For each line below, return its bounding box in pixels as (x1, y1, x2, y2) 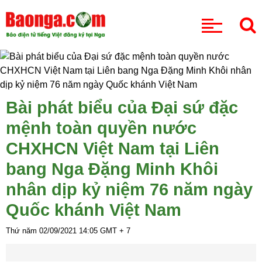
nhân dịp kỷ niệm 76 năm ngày (6, 180, 253, 199)
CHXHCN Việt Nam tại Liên (6, 139, 219, 158)
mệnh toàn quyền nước (6, 118, 196, 137)
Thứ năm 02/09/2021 (6, 226, 79, 235)
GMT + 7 (98, 226, 130, 235)
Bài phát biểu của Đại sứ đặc (6, 98, 238, 117)
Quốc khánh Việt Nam (6, 200, 181, 219)
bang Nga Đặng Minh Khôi (6, 159, 218, 178)
